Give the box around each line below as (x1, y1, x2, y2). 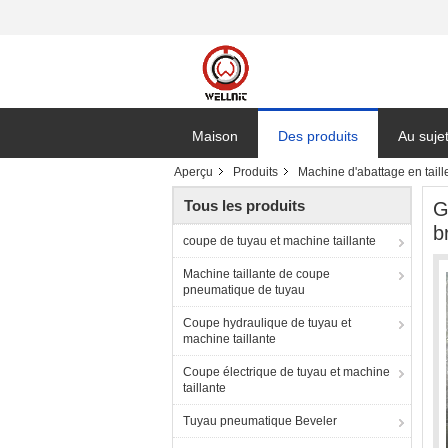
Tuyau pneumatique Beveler (183, 414, 337, 428)
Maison (192, 128, 238, 144)
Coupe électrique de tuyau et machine (183, 365, 390, 379)
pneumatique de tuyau (183, 283, 305, 297)
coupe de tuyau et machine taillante (183, 234, 376, 248)
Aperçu (174, 165, 213, 179)
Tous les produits (184, 197, 305, 214)
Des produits (278, 128, 358, 144)
